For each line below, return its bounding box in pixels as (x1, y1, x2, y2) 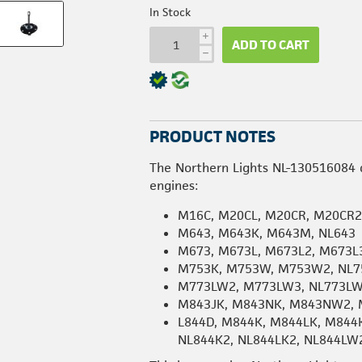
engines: (149, 177, 199, 194)
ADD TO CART (232, 36, 310, 53)
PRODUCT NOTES (149, 126, 276, 147)
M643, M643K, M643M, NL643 (178, 225, 356, 242)
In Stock (149, 5, 192, 19)
